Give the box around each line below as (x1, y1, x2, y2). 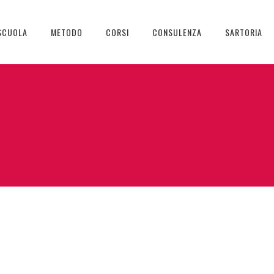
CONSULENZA (152, 26, 202, 39)
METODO (51, 26, 83, 39)
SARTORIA (225, 26, 262, 39)
